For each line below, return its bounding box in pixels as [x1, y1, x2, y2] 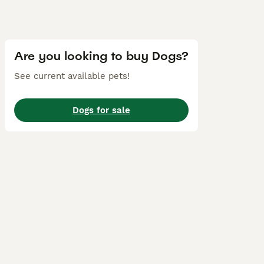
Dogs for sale [72, 104, 130, 115]
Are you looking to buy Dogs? [14, 48, 189, 64]
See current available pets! [14, 70, 130, 81]
